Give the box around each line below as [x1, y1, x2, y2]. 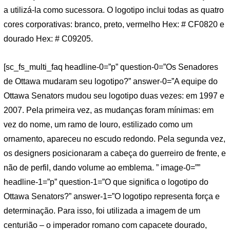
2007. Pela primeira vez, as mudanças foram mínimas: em [4, 106, 214, 115]
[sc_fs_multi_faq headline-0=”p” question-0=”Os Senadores [4, 63, 218, 72]
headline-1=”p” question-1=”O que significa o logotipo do [4, 178, 208, 187]
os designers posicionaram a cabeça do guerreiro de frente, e [4, 149, 226, 158]
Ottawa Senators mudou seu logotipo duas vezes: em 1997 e [4, 91, 224, 101]
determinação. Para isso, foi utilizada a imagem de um [4, 206, 200, 216]
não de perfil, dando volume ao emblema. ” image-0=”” [4, 163, 200, 172]
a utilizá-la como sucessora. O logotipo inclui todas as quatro [4, 5, 224, 14]
